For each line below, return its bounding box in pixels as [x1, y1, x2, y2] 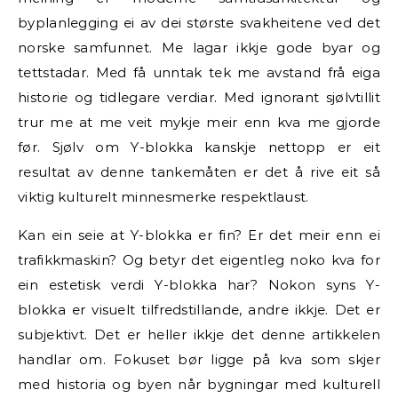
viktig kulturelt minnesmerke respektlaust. [18, 187, 309, 205]
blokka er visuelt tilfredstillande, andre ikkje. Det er [18, 300, 380, 318]
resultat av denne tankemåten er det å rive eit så [18, 163, 380, 180]
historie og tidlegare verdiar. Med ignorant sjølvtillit [18, 88, 380, 106]
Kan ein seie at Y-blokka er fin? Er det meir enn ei [18, 226, 380, 243]
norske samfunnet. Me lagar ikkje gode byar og [18, 38, 380, 56]
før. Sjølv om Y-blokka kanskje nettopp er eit [18, 138, 380, 155]
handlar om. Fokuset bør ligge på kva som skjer [18, 350, 380, 368]
